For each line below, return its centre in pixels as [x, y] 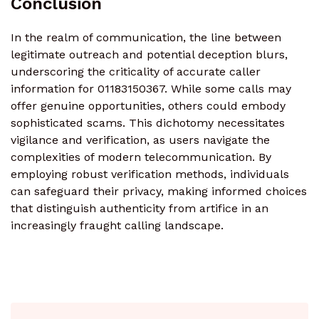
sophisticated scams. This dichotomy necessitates [148, 123]
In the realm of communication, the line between [146, 38]
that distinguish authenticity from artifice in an [140, 209]
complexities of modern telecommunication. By [141, 157]
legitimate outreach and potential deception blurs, [149, 55]
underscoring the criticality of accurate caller [136, 72]
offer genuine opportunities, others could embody [148, 106]
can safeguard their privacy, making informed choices [159, 192]
